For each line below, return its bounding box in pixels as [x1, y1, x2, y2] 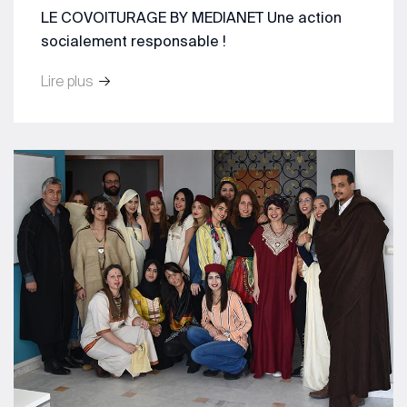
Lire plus [41, 72, 97, 89]
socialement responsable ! [41, 32, 226, 49]
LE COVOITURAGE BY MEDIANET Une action [41, 8, 342, 25]
